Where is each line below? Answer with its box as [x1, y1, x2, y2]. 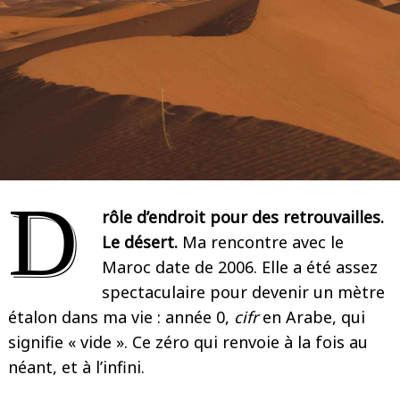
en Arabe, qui [262, 306, 365, 328]
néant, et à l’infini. [8, 356, 145, 378]
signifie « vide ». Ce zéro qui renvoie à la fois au [8, 331, 368, 353]
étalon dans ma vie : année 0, [8, 306, 234, 328]
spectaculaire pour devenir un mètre [102, 281, 385, 303]
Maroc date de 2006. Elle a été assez [102, 256, 378, 278]
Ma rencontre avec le [178, 231, 344, 253]
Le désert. [102, 231, 178, 253]
